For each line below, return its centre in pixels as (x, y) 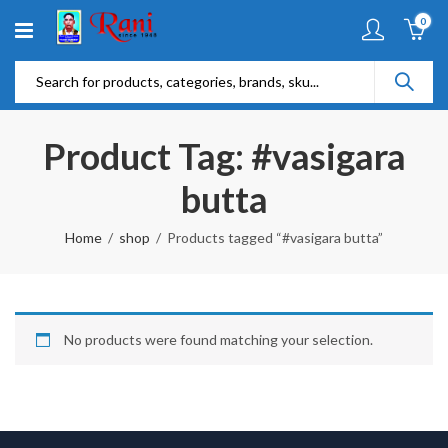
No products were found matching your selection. (218, 339)
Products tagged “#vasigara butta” (275, 237)
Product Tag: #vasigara (224, 156)
